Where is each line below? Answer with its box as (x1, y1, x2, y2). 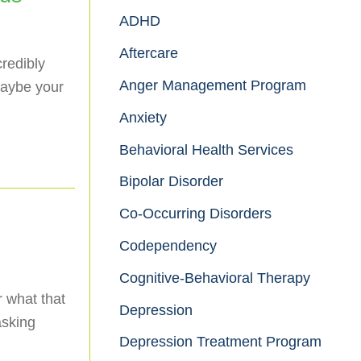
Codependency (119, 237, 217, 254)
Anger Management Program (119, 77, 306, 93)
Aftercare (119, 45, 178, 62)
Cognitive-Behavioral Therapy (119, 269, 310, 286)
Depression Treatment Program (119, 334, 322, 351)
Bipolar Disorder (119, 173, 223, 190)
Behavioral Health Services (119, 141, 293, 158)
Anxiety (119, 109, 167, 126)
